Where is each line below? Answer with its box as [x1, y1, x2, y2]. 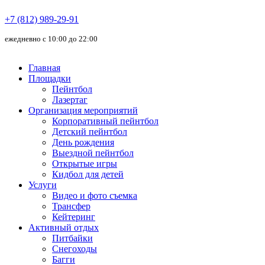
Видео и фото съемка [52, 190, 137, 201]
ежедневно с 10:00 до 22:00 [5, 34, 98, 43]
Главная [28, 63, 60, 73]
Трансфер [52, 201, 91, 211]
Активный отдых [28, 222, 99, 232]
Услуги [28, 180, 57, 190]
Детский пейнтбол [52, 127, 127, 137]
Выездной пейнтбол [52, 148, 134, 158]
